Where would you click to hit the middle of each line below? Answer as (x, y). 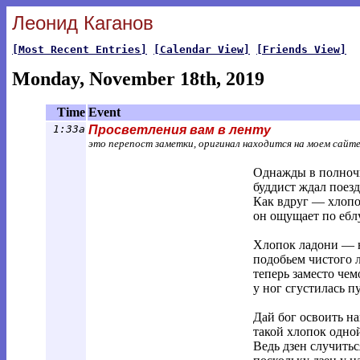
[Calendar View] (202, 49)
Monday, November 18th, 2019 (138, 79)
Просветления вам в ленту (180, 130)
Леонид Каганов (83, 23)
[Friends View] (301, 49)
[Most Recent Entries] (80, 49)
